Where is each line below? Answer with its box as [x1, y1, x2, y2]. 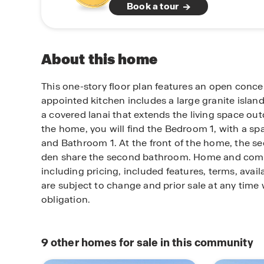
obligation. [41, 193, 91, 206]
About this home [41, 49, 157, 68]
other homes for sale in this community [48, 235, 253, 249]
